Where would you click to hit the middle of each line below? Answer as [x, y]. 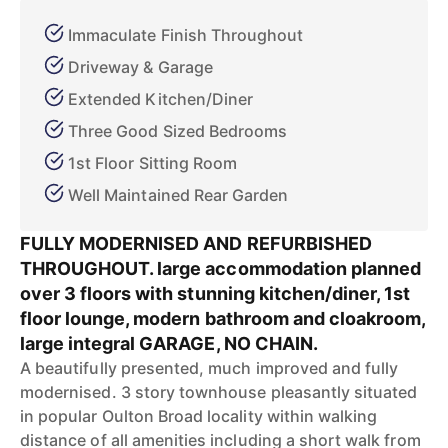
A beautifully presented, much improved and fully [209, 368]
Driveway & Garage [140, 67]
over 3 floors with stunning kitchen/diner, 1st [215, 293]
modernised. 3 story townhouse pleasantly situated [219, 392]
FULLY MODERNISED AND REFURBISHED [196, 243]
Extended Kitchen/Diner [161, 99]
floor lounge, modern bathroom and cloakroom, [223, 318]
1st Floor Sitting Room [153, 163]
